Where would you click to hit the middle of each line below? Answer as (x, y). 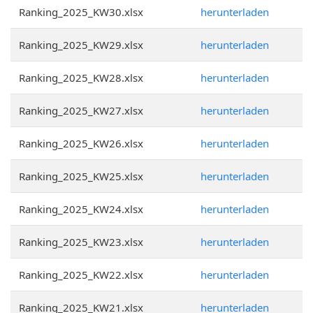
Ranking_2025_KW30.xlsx (81, 12)
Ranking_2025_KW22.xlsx (81, 275)
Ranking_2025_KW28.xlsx (81, 78)
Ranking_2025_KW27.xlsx (81, 110)
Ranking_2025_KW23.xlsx (81, 242)
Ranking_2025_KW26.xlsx (81, 143)
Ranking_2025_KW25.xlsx (81, 176)
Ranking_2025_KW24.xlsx (81, 209)
